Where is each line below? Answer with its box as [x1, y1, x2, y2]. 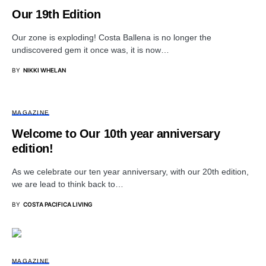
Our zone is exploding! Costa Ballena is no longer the [12, 32, 211, 42]
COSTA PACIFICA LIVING [23, 200, 93, 208]
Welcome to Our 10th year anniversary [12, 126, 220, 140]
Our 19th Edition [12, 7, 100, 21]
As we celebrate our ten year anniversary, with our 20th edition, [12, 166, 249, 176]
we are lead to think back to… [12, 179, 123, 189]
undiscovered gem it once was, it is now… [12, 45, 169, 55]
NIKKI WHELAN [23, 66, 66, 74]
